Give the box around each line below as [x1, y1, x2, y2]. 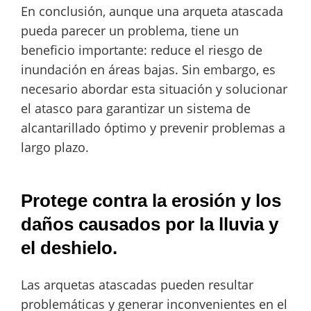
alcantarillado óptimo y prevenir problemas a [21, 119, 285, 137]
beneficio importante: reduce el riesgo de [21, 42, 262, 59]
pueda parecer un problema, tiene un [21, 22, 239, 40]
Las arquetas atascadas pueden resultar [21, 276, 253, 294]
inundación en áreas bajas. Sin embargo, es [21, 61, 276, 78]
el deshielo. [21, 237, 117, 258]
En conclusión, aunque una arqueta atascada [21, 3, 283, 20]
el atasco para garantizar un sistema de [21, 100, 251, 117]
